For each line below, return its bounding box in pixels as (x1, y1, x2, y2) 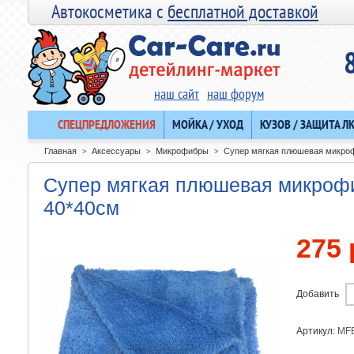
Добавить (296, 288, 339, 299)
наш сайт (154, 85, 199, 103)
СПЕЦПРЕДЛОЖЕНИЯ (58, 116, 156, 132)
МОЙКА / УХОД (172, 116, 243, 132)
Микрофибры (156, 145, 209, 156)
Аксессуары (92, 145, 141, 156)
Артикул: (296, 326, 337, 337)
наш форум (207, 85, 264, 103)
